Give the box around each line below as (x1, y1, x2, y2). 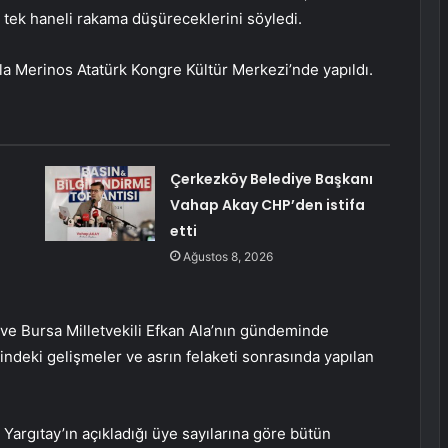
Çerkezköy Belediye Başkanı (169, 169, 373, 190)
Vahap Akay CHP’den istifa (169, 195, 365, 216)
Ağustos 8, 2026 (182, 249, 273, 265)
